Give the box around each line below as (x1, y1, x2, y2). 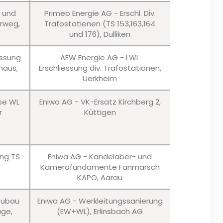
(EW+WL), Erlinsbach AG (57, 206, 143, 217)
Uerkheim (83, 73, 117, 84)
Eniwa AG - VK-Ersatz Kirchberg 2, (39, 97, 161, 108)
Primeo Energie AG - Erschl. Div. (44, 8, 156, 19)
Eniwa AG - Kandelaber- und (48, 151, 152, 162)
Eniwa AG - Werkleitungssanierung (37, 196, 163, 207)
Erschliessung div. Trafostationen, (38, 63, 161, 74)
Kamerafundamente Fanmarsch (40, 162, 160, 173)
